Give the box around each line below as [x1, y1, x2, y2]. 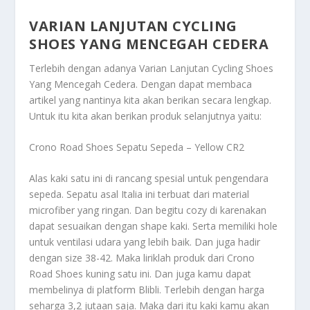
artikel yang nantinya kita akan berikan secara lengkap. [29, 93, 272, 107]
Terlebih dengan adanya [29, 61, 140, 75]
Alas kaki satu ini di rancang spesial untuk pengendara [29, 172, 269, 185]
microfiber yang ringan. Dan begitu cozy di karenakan [29, 203, 267, 217]
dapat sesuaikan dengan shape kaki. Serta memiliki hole [29, 219, 278, 233]
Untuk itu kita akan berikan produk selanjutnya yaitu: [29, 109, 262, 122]
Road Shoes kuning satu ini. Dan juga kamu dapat [29, 267, 252, 281]
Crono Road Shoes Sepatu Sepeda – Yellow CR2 [29, 140, 245, 154]
